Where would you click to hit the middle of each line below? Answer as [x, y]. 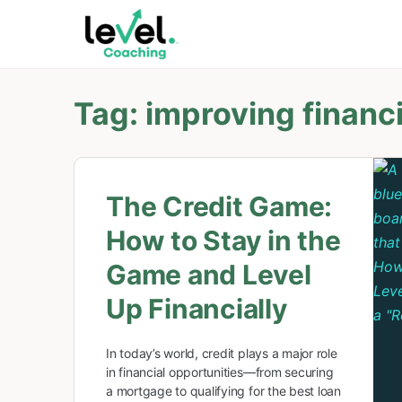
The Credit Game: [219, 206]
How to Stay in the [223, 240]
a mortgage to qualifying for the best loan [223, 391]
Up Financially [197, 309]
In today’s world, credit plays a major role [222, 353]
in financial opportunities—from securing [220, 372]
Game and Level [209, 275]
